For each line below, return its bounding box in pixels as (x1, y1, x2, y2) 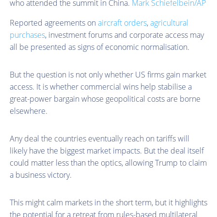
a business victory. (10, 169, 72, 180)
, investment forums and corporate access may (45, 29, 204, 40)
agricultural (150, 17, 188, 28)
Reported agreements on (10, 17, 98, 28)
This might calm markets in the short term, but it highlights (10, 197, 207, 208)
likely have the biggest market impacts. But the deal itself (10, 145, 204, 156)
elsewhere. (10, 105, 47, 116)
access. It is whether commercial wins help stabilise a (10, 81, 192, 92)
